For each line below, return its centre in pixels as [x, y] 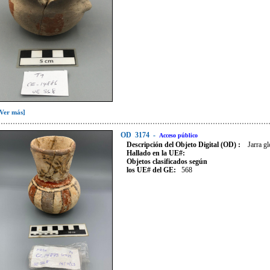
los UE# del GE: [153, 170]
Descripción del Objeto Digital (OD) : [186, 145]
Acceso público [178, 136]
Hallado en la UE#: [156, 153]
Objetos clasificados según [167, 162]
